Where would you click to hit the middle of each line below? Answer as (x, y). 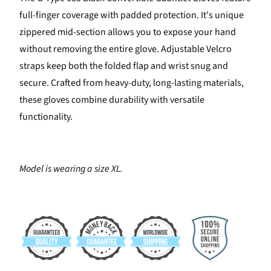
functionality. (46, 117)
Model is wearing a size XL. (71, 169)
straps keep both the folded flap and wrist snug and (123, 66)
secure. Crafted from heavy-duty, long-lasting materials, (131, 83)
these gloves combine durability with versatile (112, 100)
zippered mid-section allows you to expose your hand (127, 32)
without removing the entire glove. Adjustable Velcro (125, 49)
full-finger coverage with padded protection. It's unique (131, 15)
